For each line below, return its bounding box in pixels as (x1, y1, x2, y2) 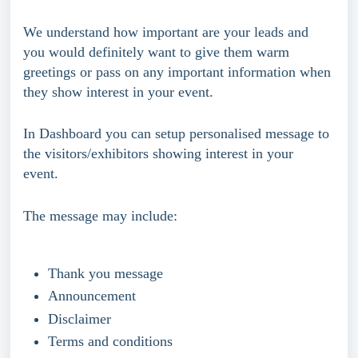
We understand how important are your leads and (23, 23, 312, 40)
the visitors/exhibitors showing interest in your (23, 145, 297, 162)
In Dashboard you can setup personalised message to (23, 125, 333, 142)
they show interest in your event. (23, 83, 213, 100)
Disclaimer (48, 310, 111, 327)
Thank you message (48, 265, 163, 281)
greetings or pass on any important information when (23, 63, 335, 80)
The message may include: (23, 207, 181, 224)
